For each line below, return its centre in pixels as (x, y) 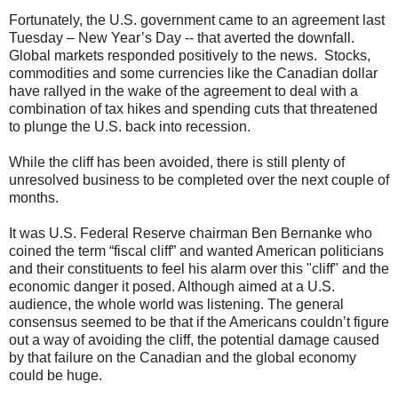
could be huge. (56, 375)
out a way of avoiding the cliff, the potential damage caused (194, 339)
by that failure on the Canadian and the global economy (183, 357)
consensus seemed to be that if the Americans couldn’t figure (199, 322)
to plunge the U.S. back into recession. (130, 126)
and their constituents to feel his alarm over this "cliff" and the (199, 268)
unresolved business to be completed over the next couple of (199, 179)
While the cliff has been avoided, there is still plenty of (177, 162)
